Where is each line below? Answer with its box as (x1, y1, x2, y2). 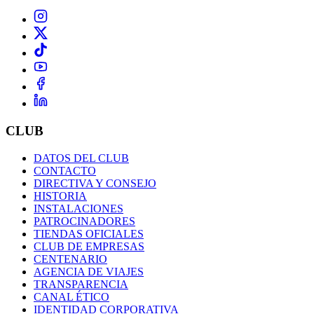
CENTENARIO (34, 252, 107, 265)
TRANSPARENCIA (34, 278, 128, 290)
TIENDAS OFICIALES (34, 227, 144, 240)
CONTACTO (34, 164, 96, 177)
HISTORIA (34, 189, 87, 202)
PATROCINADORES (34, 214, 135, 227)
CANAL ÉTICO (34, 290, 109, 303)
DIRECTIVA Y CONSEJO (34, 177, 156, 189)
